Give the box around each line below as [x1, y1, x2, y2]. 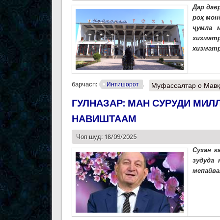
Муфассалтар [151, 82, 196, 90]
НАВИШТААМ [71, 113, 137, 125]
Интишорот [106, 81, 139, 88]
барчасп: [71, 81, 99, 88]
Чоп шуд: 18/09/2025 [76, 133, 137, 141]
